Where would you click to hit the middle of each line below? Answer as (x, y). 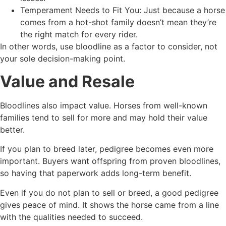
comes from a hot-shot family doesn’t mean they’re (118, 22)
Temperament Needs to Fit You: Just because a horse (123, 10)
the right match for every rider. (79, 35)
